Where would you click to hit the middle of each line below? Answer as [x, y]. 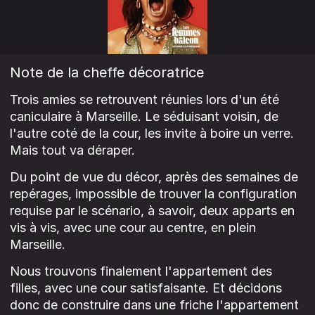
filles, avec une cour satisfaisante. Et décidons [146, 288]
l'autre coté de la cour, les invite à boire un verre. [152, 133]
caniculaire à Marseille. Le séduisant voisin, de [144, 116]
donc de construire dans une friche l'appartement [154, 304]
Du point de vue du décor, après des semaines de [154, 176]
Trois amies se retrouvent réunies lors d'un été [144, 99]
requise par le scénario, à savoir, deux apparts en [152, 210]
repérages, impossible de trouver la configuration [153, 193]
